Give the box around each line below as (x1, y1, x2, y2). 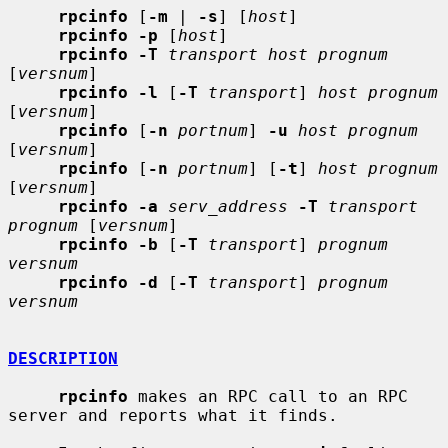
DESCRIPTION (8, 348, 118, 368)
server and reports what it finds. (8, 405, 338, 425)
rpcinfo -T (58, 44, 158, 64)
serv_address (168, 196, 288, 216)
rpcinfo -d (58, 272, 158, 292)
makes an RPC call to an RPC (128, 386, 408, 406)
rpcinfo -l (58, 82, 158, 102)
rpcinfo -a (58, 196, 158, 216)
